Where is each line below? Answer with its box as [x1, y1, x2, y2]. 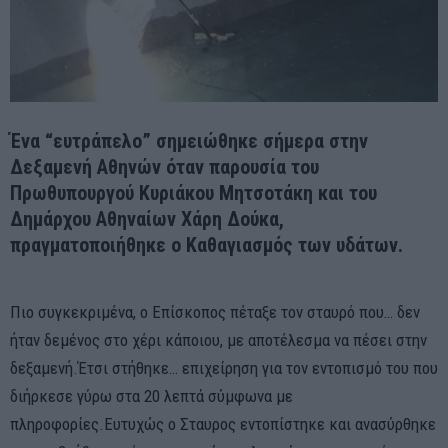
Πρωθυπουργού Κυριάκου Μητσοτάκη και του [10, 180, 377, 205]
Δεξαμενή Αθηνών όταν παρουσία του [10, 154, 319, 179]
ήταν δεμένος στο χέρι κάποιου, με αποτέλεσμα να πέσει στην [10, 329, 427, 350]
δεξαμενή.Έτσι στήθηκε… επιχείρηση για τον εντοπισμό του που [10, 357, 438, 378]
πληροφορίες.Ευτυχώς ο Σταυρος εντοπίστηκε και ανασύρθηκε [10, 413, 436, 434]
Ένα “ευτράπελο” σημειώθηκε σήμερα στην [10, 128, 368, 153]
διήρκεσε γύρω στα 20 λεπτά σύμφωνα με [10, 385, 293, 406]
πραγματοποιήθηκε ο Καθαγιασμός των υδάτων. [10, 232, 403, 257]
